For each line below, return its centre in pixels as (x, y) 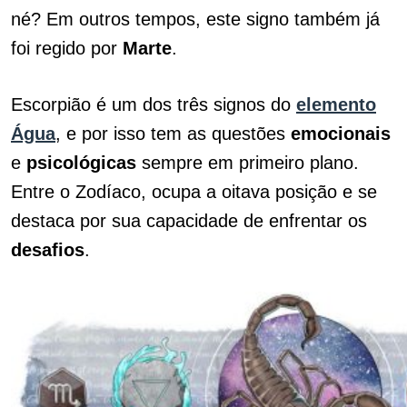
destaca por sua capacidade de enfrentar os (189, 221)
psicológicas (81, 163)
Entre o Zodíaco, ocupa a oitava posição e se (194, 192)
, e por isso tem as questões (173, 134)
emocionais (341, 134)
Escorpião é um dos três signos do (154, 104)
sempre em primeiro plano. (248, 163)
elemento (336, 104)
